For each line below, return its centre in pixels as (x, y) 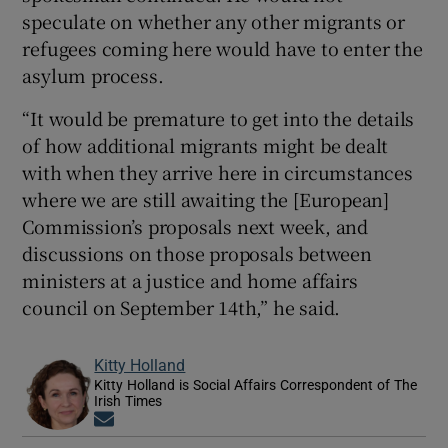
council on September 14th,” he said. (181, 306)
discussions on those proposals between (197, 252)
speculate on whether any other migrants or (214, 20)
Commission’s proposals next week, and (195, 225)
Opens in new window (186, 420)
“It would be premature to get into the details (218, 117)
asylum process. (93, 74)
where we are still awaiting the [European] (206, 198)
